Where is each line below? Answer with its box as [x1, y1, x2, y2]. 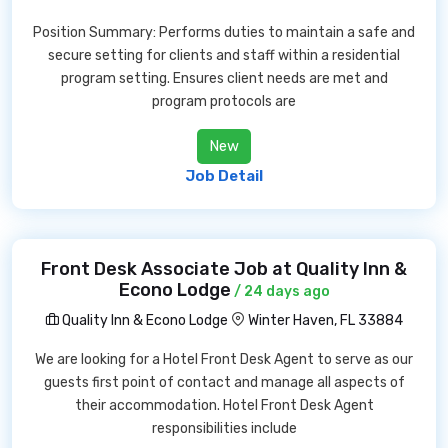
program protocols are [152, 93, 296, 110]
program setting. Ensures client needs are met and [60, 70, 388, 87]
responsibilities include [151, 420, 297, 437]
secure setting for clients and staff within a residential [48, 47, 400, 64]
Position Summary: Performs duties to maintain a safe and [33, 24, 415, 41]
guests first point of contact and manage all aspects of [43, 374, 405, 391]
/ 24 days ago [230, 283, 330, 300]
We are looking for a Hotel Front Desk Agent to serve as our [35, 351, 413, 368]
